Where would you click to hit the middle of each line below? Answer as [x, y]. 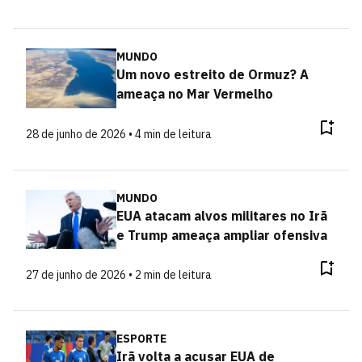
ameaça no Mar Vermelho [194, 94]
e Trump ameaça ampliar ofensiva [221, 235]
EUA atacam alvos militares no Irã [221, 215]
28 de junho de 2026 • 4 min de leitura [119, 134]
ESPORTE [141, 339]
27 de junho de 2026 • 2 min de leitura [119, 275]
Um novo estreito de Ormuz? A [212, 74]
